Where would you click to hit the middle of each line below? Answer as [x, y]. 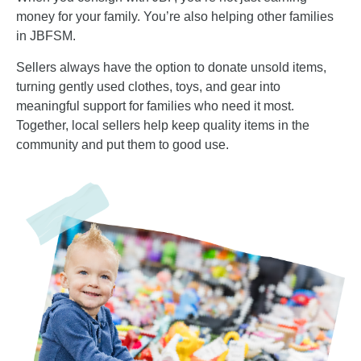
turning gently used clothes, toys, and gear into [148, 86]
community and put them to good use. [122, 144]
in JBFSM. [46, 36]
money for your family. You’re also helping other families [175, 17]
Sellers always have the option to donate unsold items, [171, 67]
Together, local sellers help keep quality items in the [163, 125]
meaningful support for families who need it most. [155, 106]
